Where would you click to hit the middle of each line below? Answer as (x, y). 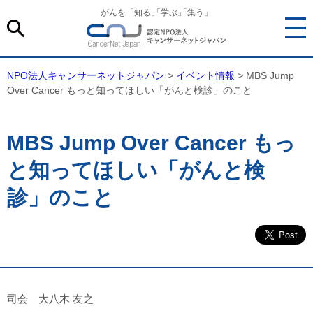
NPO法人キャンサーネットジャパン (86, 75)
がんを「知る (126, 13)
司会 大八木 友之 (50, 299)
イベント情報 (205, 75)
